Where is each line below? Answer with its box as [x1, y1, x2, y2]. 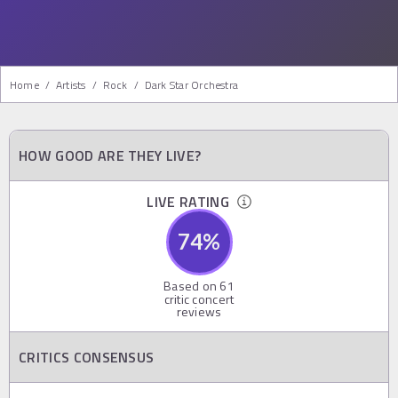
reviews [176, 301, 222, 321]
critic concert [163, 289, 235, 308]
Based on [163, 275, 220, 295]
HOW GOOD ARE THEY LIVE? [19, 144, 202, 166]
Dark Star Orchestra [144, 76, 239, 93]
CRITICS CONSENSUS [19, 346, 155, 368]
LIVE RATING [147, 190, 237, 212]
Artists [55, 76, 86, 93]
